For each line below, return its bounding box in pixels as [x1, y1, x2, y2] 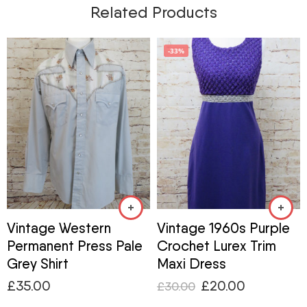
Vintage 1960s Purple [157, 219, 290, 236]
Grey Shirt [7, 254, 69, 272]
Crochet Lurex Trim [157, 236, 276, 254]
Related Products [90, 2, 217, 22]
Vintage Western [7, 219, 111, 236]
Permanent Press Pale [7, 236, 143, 254]
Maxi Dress [157, 254, 226, 272]
